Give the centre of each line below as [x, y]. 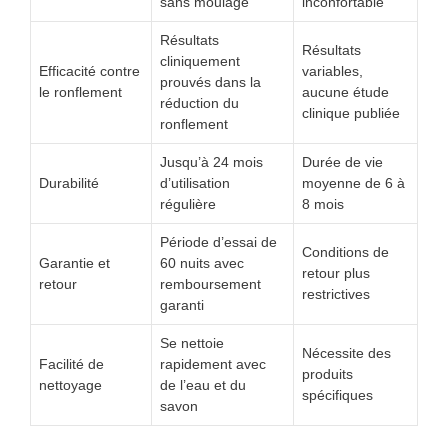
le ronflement [80, 92]
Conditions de [345, 252]
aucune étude [345, 92]
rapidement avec [213, 364]
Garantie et [74, 263]
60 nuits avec [202, 263]
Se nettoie [192, 343]
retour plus [336, 273]
